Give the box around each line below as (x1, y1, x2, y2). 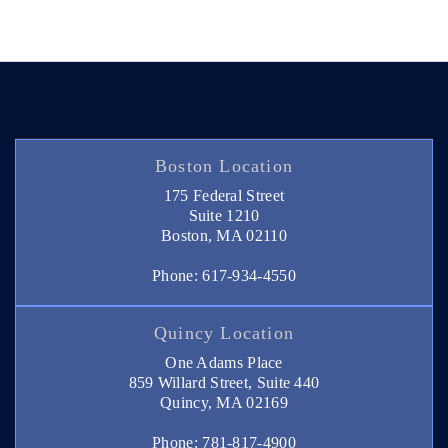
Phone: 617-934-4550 (152, 266, 296, 284)
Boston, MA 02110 (161, 226, 287, 244)
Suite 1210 (188, 206, 260, 224)
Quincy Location (154, 322, 294, 343)
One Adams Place (165, 353, 283, 371)
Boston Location (155, 155, 293, 176)
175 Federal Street (163, 186, 285, 204)
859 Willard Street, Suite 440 (128, 373, 320, 391)
